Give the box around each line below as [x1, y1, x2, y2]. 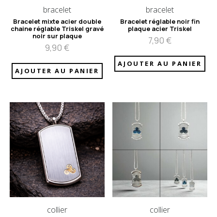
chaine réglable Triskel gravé [10, 24, 104, 33]
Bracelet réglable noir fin [120, 16, 200, 26]
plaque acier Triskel [128, 24, 192, 33]
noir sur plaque [32, 31, 82, 40]
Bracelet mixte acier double [13, 16, 101, 26]
